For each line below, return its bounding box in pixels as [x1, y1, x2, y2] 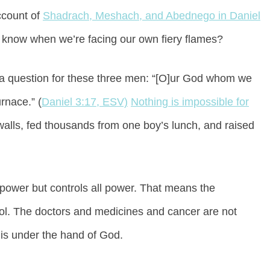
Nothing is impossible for [131, 96, 249, 108]
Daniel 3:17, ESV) [42, 96, 128, 108]
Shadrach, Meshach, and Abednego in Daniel [43, 10, 260, 22]
